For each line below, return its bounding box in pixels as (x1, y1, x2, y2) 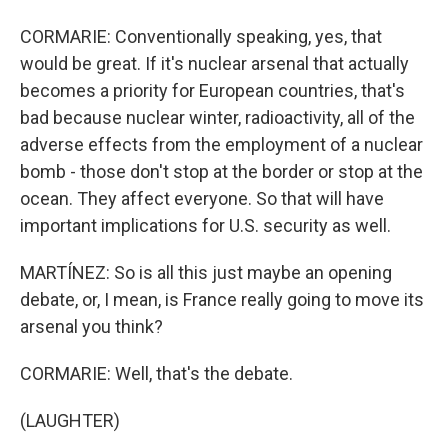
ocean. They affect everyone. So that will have (20, 188, 384, 209)
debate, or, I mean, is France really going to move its (20, 289, 424, 310)
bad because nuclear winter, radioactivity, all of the (20, 107, 415, 128)
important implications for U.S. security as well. (20, 215, 391, 236)
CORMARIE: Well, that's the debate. (20, 363, 293, 384)
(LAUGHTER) (20, 410, 120, 431)
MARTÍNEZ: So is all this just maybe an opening (20, 262, 392, 283)
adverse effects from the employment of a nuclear (20, 134, 423, 155)
